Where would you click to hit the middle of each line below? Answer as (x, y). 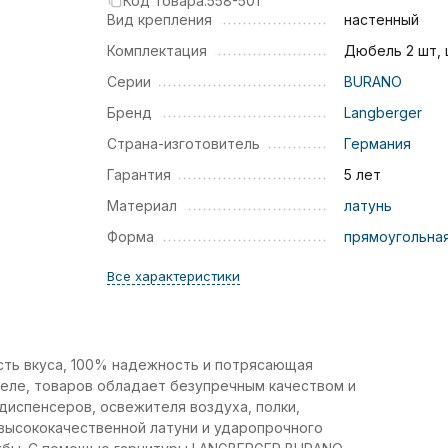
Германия (377, 143)
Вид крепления (159, 19)
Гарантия (138, 174)
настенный (381, 19)
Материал (141, 205)
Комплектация (156, 50)
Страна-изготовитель (183, 143)
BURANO (372, 81)
